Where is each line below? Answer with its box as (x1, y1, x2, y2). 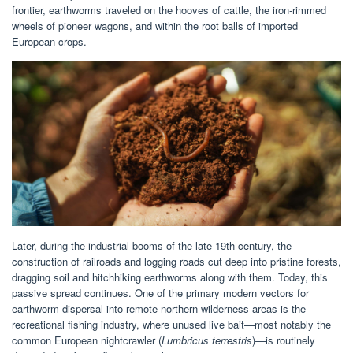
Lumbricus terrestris (162, 332, 252, 347)
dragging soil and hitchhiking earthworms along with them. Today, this (12, 269, 328, 284)
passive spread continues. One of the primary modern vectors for (12, 284, 309, 300)
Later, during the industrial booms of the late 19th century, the (12, 237, 292, 253)
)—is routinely (252, 332, 315, 347)
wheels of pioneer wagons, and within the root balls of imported (12, 17, 298, 33)
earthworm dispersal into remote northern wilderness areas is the (12, 300, 306, 316)
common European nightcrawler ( (12, 332, 162, 347)
